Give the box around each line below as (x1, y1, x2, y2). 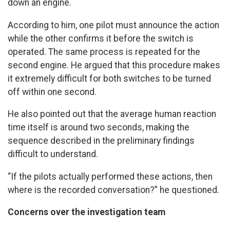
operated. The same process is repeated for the (8, 46, 200, 57)
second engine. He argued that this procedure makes (8, 60, 220, 70)
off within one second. (8, 86, 97, 97)
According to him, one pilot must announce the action (8, 20, 219, 30)
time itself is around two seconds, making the (8, 122, 189, 133)
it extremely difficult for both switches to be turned (8, 73, 211, 84)
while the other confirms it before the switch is (8, 33, 194, 44)
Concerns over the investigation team (8, 207, 165, 218)
